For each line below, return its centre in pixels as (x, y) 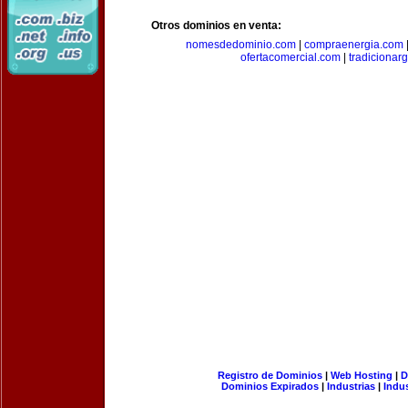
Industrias (351, 386)
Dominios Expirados (270, 386)
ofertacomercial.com (291, 57)
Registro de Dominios (270, 375)
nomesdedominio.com (240, 45)
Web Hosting (361, 375)
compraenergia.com (353, 45)
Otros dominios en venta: (216, 25)
